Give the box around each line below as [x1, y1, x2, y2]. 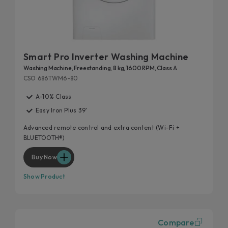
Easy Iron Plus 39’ [36, 106, 88, 115]
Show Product [23, 172, 65, 180]
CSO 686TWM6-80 [23, 74, 78, 82]
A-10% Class [36, 92, 72, 100]
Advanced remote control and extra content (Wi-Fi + [23, 123, 180, 131]
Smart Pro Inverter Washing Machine [23, 50, 189, 63]
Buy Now [32, 153, 57, 161]
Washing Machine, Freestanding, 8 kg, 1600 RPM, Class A [23, 64, 177, 72]
